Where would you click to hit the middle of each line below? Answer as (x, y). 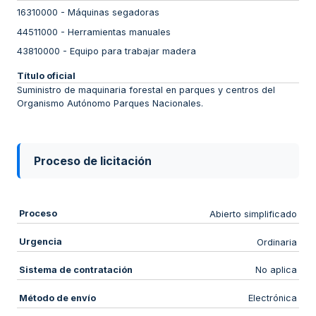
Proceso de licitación (93, 161)
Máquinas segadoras (114, 13)
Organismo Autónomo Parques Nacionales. (110, 103)
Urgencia (40, 242)
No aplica (276, 270)
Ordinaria (277, 242)
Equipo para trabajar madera (133, 51)
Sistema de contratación (75, 269)
